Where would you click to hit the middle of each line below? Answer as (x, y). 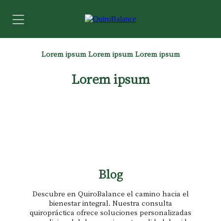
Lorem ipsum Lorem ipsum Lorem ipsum (110, 54)
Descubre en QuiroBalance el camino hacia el (110, 193)
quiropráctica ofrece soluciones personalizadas (110, 212)
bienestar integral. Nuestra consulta (110, 203)
